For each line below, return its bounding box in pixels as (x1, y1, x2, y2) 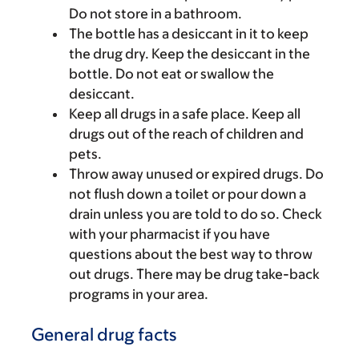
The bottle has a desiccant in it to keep (69, 26, 309, 42)
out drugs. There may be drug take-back (69, 266, 320, 282)
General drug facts (31, 325, 176, 345)
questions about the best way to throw (69, 246, 313, 262)
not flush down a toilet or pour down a (69, 186, 306, 202)
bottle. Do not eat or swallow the (69, 66, 274, 82)
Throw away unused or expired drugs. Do (69, 166, 324, 182)
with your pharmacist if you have (69, 226, 270, 242)
